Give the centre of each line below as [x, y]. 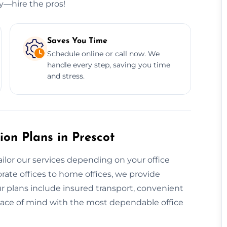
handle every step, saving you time [108, 65]
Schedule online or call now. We [103, 53]
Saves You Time [77, 41]
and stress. [66, 76]
